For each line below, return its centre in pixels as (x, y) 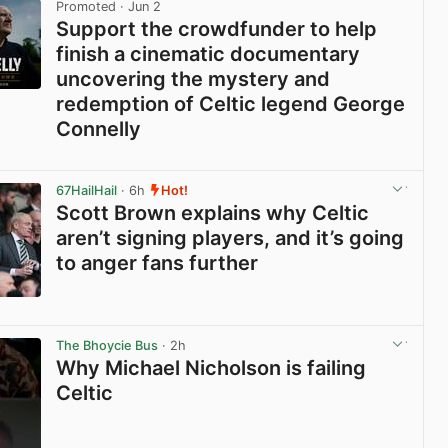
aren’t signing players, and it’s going (230, 237)
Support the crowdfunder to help (217, 28)
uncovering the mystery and (193, 78)
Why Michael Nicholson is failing (211, 368)
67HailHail (87, 190)
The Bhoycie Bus (107, 345)
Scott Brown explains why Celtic (213, 212)
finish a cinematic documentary (208, 53)
